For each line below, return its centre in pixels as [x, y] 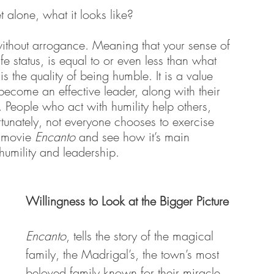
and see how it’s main [134, 137]
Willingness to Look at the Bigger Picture [127, 201]
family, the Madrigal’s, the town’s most [124, 254]
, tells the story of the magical [142, 236]
